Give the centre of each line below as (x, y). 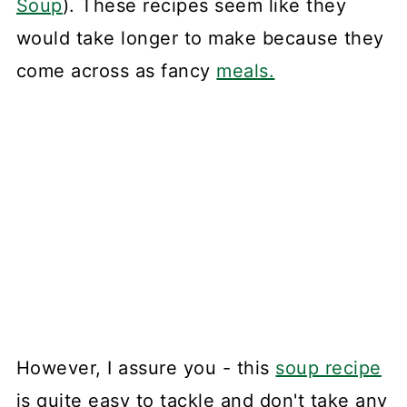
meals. (246, 71)
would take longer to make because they (200, 39)
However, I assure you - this (146, 367)
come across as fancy (116, 71)
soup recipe (328, 367)
